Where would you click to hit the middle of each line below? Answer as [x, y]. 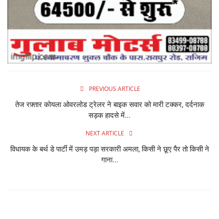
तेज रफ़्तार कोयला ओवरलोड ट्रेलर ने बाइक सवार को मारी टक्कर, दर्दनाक [109, 104]
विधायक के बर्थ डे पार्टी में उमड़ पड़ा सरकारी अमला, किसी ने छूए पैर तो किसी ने [109, 149]
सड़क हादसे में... [109, 115]
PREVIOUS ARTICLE [114, 88]
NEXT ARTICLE [105, 133]
